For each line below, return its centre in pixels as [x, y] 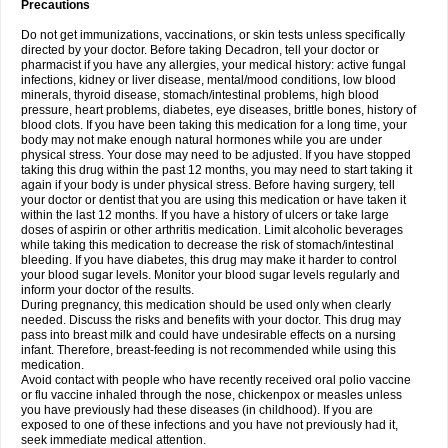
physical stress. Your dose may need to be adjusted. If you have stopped [216, 155]
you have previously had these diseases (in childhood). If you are [197, 410]
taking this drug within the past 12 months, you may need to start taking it [216, 170]
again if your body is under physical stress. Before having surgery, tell [208, 185]
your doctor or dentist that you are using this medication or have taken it [213, 200]
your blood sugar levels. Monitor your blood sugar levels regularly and [210, 275]
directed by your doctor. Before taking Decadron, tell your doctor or [200, 50]
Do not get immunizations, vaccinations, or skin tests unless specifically [213, 35]
